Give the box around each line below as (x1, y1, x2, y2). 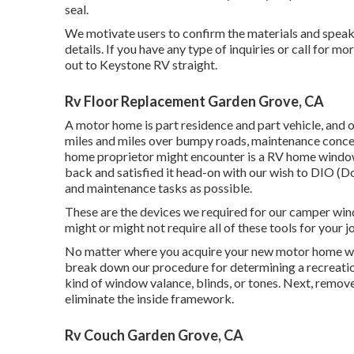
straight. (170, 57, 217, 72)
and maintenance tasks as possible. (65, 180, 252, 195)
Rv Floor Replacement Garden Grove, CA (65, 92, 324, 110)
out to (65, 57, 100, 72)
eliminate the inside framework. (65, 291, 234, 306)
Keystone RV (100, 57, 170, 72)
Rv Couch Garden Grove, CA (65, 326, 243, 344)
